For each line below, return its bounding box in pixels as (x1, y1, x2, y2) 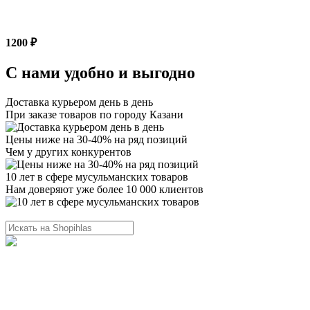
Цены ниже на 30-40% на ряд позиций (6, 133, 188, 145)
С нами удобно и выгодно (6, 63, 195, 82)
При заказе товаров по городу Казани (6, 108, 183, 120)
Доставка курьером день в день (6, 95, 153, 108)
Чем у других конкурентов (6, 145, 131, 158)
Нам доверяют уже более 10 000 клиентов (6, 183, 203, 195)
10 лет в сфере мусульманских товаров (6, 170, 188, 183)
